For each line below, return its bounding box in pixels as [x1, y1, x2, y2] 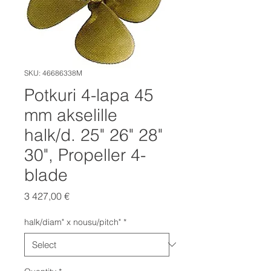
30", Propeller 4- [24, 144, 146, 165]
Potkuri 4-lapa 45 [24, 84, 154, 105]
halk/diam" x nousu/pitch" [24, 216, 121, 227]
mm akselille [24, 104, 117, 125]
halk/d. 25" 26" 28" [24, 124, 163, 145]
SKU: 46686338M [24, 68, 82, 77]
